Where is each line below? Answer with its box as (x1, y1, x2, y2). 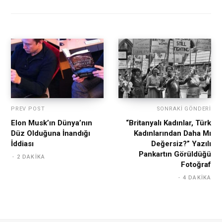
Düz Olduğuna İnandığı (11, 128, 90, 138)
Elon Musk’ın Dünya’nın (11, 118, 92, 127)
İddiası (11, 139, 34, 148)
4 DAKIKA (183, 174, 211, 181)
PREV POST (11, 105, 45, 112)
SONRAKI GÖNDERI (156, 105, 211, 112)
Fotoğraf (181, 160, 211, 169)
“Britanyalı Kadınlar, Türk (126, 118, 211, 127)
